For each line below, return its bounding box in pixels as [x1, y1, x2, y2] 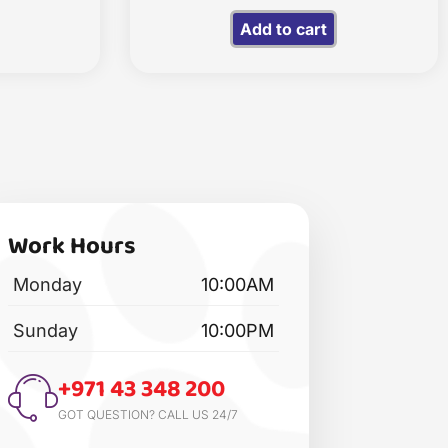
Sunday [13, 319, 79, 341]
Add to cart [240, 18, 328, 39]
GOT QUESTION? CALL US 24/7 [58, 407, 239, 423]
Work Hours [8, 226, 137, 266]
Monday [13, 273, 83, 295]
